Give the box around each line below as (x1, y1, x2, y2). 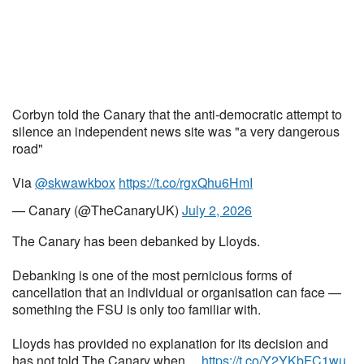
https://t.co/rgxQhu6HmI (119, 173, 253, 192)
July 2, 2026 (182, 201, 252, 219)
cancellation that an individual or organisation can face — (12, 283, 341, 301)
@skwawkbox (35, 173, 115, 192)
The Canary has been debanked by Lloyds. (12, 232, 260, 250)
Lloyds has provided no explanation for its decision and (12, 334, 328, 353)
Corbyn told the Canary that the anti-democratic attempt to (12, 105, 342, 123)
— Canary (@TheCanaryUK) (12, 201, 182, 219)
